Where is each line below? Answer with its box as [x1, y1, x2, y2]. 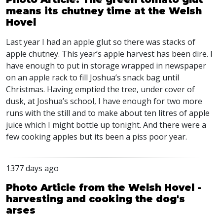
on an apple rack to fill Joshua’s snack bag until [6, 72, 179, 83]
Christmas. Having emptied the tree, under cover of [6, 84, 195, 95]
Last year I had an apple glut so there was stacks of [6, 37, 195, 47]
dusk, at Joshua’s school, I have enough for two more [6, 96, 202, 107]
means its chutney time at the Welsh [6, 5, 202, 17]
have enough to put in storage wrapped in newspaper [6, 60, 206, 71]
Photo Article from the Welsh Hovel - [6, 182, 201, 193]
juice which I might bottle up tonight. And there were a [6, 119, 206, 130]
